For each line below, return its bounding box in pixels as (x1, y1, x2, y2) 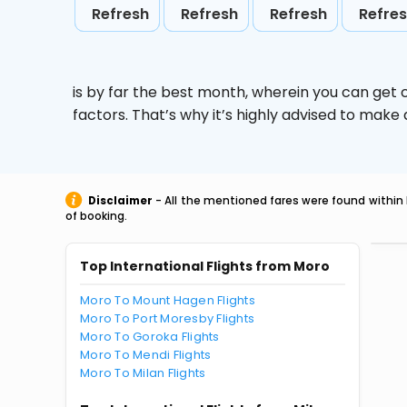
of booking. (65, 209, 127, 223)
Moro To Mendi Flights (80, 346, 212, 363)
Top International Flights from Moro (80, 257, 330, 275)
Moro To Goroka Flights (80, 328, 220, 345)
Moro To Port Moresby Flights (80, 310, 255, 327)
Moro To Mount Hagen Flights (80, 292, 256, 309)
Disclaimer (88, 194, 153, 208)
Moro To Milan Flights (80, 364, 206, 382)
